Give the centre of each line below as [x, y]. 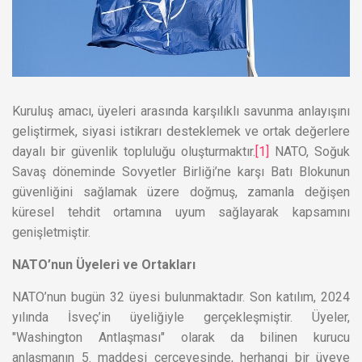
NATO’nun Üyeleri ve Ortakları [104, 264]
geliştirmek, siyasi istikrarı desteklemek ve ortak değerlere [181, 131]
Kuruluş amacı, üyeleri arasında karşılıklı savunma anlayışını [181, 111]
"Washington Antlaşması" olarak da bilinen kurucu [181, 337]
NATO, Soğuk [309, 151]
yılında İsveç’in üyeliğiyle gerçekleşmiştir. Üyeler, [181, 317]
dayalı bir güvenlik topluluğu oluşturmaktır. [134, 151]
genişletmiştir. [51, 232]
